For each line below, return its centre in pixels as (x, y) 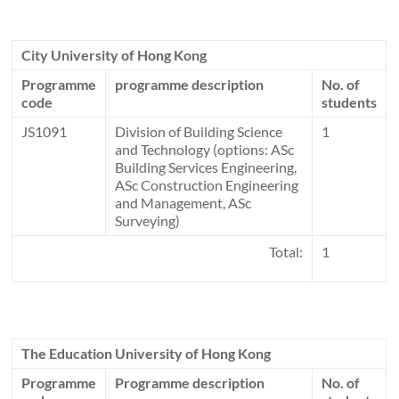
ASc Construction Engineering (207, 185)
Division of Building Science (199, 132)
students (350, 102)
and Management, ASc (183, 203)
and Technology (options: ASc (205, 150)
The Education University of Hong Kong (147, 354)
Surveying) (148, 221)
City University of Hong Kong (114, 55)
